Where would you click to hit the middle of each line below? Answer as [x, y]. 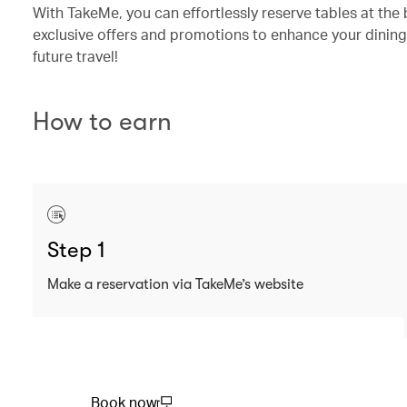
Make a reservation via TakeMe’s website [175, 284]
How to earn [102, 122]
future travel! [75, 56]
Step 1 [76, 250]
